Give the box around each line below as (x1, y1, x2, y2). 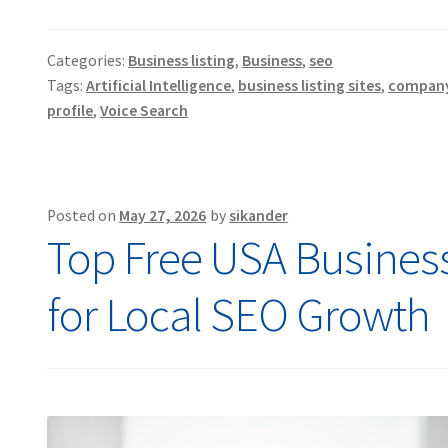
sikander (229, 205, 289, 225)
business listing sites (238, 76, 382, 96)
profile (47, 101, 94, 121)
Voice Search (100, 101, 189, 121)
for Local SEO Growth (47, 284, 431, 344)
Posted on (47, 205, 120, 225)
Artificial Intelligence (86, 76, 232, 96)
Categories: (47, 51, 129, 71)
